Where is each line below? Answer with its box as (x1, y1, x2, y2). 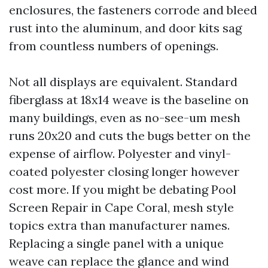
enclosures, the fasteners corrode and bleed (9, 2, 257, 17)
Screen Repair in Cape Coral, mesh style (9, 200, 234, 215)
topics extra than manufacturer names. (9, 218, 230, 233)
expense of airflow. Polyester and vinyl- (9, 146, 231, 161)
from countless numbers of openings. (9, 38, 218, 53)
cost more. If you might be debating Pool (9, 182, 236, 197)
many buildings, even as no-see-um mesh (9, 110, 240, 125)
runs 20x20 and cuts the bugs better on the (9, 128, 251, 143)
